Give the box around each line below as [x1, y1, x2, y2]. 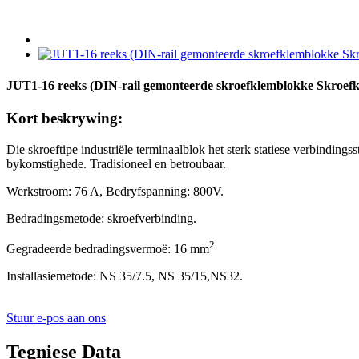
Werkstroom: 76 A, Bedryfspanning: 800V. [6, 184, 224, 199]
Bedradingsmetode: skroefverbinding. [6, 212, 196, 226]
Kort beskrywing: [6, 110, 123, 127]
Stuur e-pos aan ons [6, 311, 106, 325]
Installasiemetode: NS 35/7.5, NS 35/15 [6, 269, 207, 284]
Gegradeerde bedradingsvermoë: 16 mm [6, 242, 209, 256]
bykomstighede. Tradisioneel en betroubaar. [6, 157, 226, 171]
